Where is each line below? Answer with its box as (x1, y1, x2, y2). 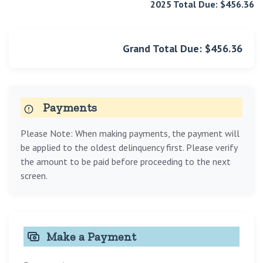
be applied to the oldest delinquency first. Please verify (21, 141, 237, 154)
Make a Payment (46, 230, 136, 244)
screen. (21, 170, 48, 182)
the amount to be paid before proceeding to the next (21, 156, 231, 168)
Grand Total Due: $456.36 (123, 42, 242, 56)
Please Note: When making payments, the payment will (21, 127, 240, 140)
